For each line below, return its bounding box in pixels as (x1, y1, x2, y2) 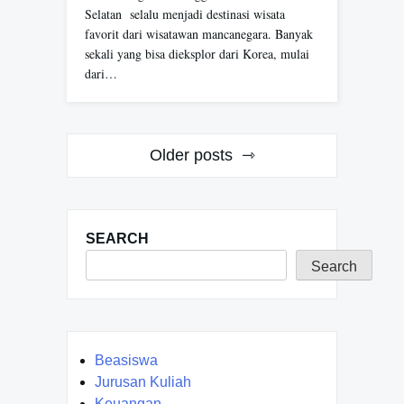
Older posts (149, 146, 233, 165)
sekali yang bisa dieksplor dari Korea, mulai (85, 45, 309, 63)
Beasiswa (95, 353, 158, 369)
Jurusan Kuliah (95, 374, 191, 390)
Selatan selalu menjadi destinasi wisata (85, 5, 285, 23)
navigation (66, 169, 175, 194)
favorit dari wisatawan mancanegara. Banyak (85, 25, 313, 43)
